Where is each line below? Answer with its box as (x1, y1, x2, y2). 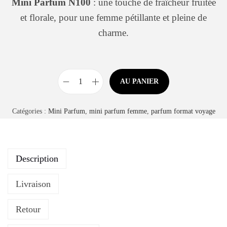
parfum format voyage (150, 107, 215, 115)
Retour (16, 204, 41, 214)
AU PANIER (120, 78, 159, 85)
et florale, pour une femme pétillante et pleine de (20, 12, 207, 23)
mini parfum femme (89, 107, 147, 115)
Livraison (16, 179, 51, 189)
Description (16, 154, 58, 164)
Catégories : (12, 107, 48, 115)
